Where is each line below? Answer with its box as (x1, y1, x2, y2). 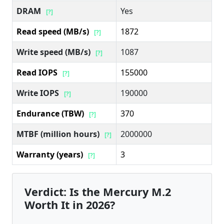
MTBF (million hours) (16, 128, 99, 139)
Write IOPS (16, 87, 59, 98)
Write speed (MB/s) (16, 46, 90, 57)
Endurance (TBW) (16, 107, 84, 119)
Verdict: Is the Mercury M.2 (24, 184, 171, 199)
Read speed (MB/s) (16, 25, 89, 37)
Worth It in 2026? (24, 197, 115, 212)
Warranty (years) (16, 148, 83, 160)
